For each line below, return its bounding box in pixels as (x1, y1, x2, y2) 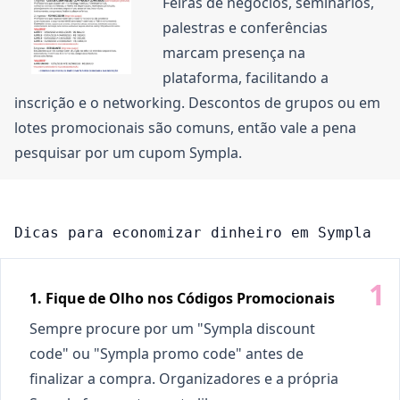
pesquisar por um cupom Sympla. (14, 143, 242, 162)
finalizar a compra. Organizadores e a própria (29, 369, 338, 388)
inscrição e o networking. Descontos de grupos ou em (14, 93, 380, 112)
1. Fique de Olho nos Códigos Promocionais (29, 288, 335, 308)
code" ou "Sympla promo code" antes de (29, 344, 304, 363)
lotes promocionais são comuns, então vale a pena (14, 118, 356, 137)
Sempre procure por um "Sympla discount (29, 319, 315, 338)
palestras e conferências (162, 18, 328, 37)
